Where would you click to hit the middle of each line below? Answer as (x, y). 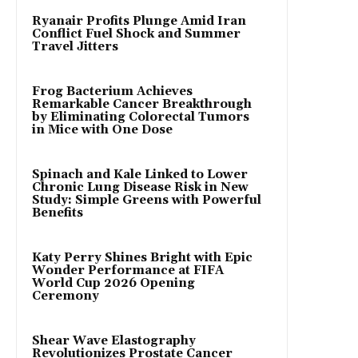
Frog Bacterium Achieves (112, 91)
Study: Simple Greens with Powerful (147, 200)
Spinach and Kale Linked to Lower (140, 174)
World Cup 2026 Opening (113, 283)
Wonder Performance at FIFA (128, 270)
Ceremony (66, 296)
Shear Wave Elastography (114, 340)
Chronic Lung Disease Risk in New (140, 187)
